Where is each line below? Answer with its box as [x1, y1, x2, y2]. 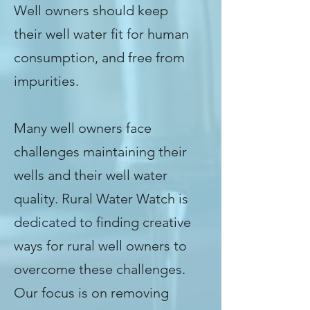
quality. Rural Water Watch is [14, 190, 188, 207]
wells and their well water [14, 167, 167, 183]
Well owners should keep [14, 2, 168, 19]
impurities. [14, 73, 79, 89]
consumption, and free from [14, 49, 185, 66]
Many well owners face [14, 120, 152, 136]
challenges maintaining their [14, 143, 187, 160]
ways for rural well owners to [14, 237, 187, 254]
